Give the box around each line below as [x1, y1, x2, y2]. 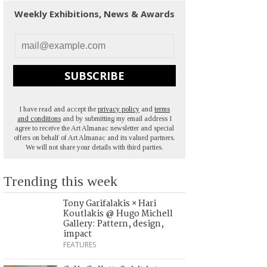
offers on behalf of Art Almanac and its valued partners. [14, 133, 175, 142]
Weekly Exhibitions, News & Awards [14, 8, 175, 20]
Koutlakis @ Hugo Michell [63, 206, 173, 221]
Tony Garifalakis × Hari [63, 196, 156, 211]
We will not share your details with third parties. [26, 142, 163, 151]
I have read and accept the [19, 104, 98, 113]
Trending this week [4, 173, 117, 189]
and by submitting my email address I [61, 114, 172, 123]
